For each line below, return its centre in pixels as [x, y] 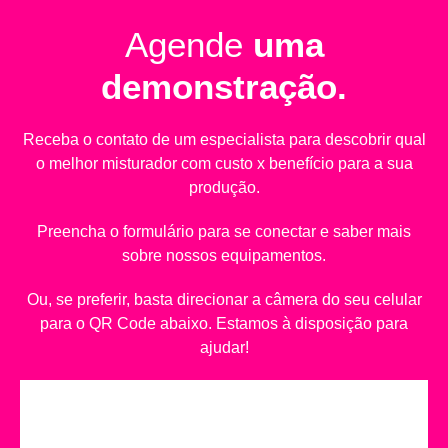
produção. [224, 188]
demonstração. [224, 87]
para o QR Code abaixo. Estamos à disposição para [224, 324]
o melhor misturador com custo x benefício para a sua [224, 164]
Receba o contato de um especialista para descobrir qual [224, 140]
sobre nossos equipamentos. [224, 256]
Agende [188, 45]
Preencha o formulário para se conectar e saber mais [224, 232]
